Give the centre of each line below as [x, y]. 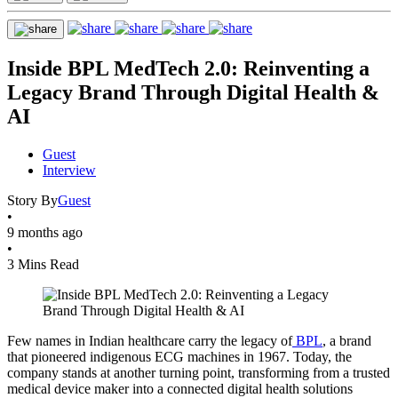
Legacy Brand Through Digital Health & [193, 92]
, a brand [347, 340]
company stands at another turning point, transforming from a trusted [199, 372]
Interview [69, 170]
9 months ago [45, 232]
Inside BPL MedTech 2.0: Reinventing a [188, 68]
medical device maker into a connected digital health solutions [180, 388]
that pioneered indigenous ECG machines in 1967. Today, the [179, 356]
